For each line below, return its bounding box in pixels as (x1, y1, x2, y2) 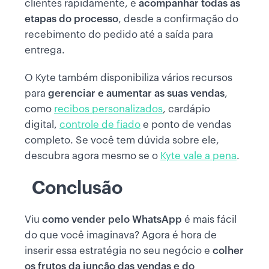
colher (213, 246, 244, 256)
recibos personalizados (54, 104, 163, 115)
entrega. (25, 45, 65, 56)
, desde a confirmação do (118, 14, 238, 25)
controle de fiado (59, 119, 141, 130)
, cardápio (163, 104, 210, 115)
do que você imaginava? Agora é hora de (25, 230, 217, 241)
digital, (25, 119, 59, 130)
